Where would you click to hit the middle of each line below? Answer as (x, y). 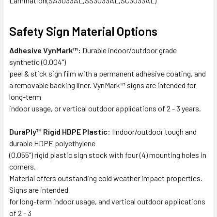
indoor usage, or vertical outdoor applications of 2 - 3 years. (105, 108)
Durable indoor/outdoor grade (129, 50)
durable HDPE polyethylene (52, 143)
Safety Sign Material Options (83, 31)
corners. (23, 166)
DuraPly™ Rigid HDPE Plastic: (60, 131)
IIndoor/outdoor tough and (154, 131)
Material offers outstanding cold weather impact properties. (106, 178)
